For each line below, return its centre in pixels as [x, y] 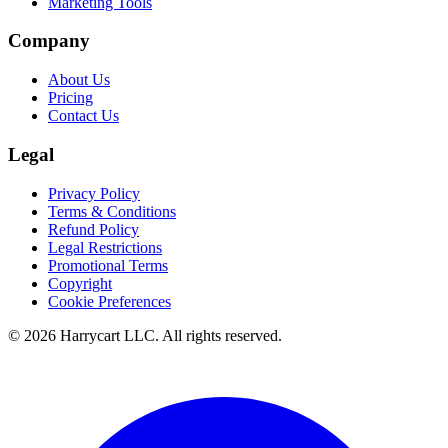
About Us [79, 80]
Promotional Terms [108, 265]
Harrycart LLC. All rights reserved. [169, 335]
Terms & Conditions [112, 211]
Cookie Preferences [109, 301]
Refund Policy [93, 229]
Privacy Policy [94, 193]
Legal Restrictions [105, 247]
